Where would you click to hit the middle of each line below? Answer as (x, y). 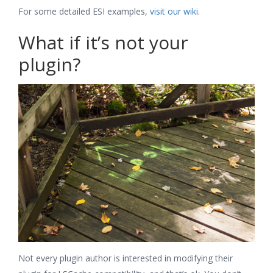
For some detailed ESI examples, (84, 11)
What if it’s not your (103, 42)
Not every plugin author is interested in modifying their (126, 258)
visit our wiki (174, 11)
